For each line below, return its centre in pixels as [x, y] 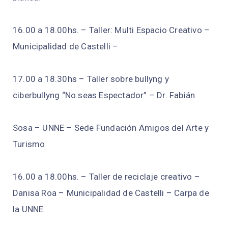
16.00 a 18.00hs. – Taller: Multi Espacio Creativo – [111, 30]
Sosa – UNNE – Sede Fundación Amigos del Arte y [111, 128]
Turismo [29, 144]
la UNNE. [29, 209]
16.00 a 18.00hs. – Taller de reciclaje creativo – [106, 177]
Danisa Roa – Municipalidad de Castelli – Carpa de [111, 193]
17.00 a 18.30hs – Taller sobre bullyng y [91, 79]
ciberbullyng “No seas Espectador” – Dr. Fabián [104, 95]
